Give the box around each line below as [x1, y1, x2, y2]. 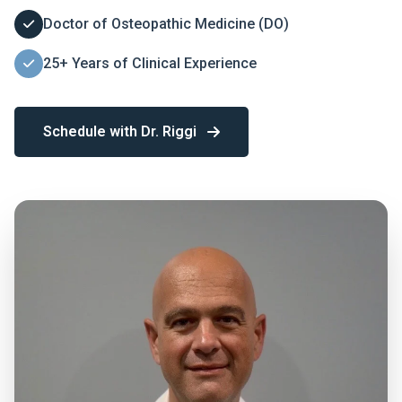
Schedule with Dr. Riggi [43, 123, 197, 140]
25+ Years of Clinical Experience [43, 55, 257, 72]
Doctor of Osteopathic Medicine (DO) [43, 15, 289, 32]
